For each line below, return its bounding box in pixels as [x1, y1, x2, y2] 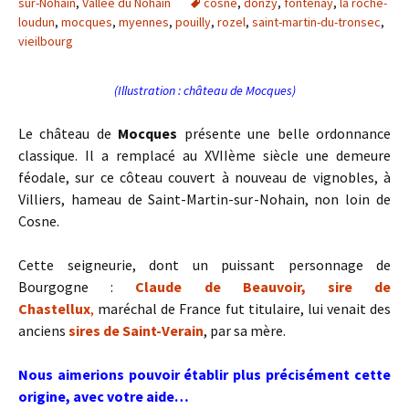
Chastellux [18, 299, 90, 319]
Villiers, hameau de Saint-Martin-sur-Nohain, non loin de [18, 190, 391, 209]
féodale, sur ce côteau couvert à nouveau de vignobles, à [18, 168, 391, 187]
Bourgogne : [18, 278, 136, 297]
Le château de [18, 124, 119, 143]
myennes [119, 14, 169, 31]
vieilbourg [18, 33, 73, 50]
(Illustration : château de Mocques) [113, 82, 296, 100]
